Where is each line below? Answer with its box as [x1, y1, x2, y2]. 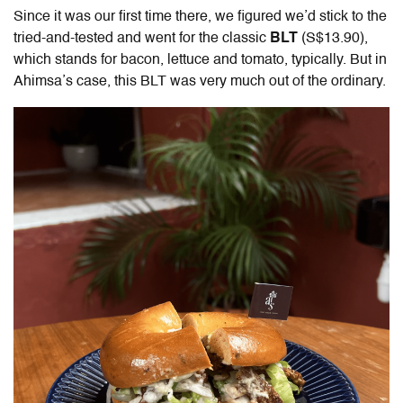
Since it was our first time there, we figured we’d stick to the [13, 9, 387, 24]
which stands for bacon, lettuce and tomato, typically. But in [13, 52, 387, 67]
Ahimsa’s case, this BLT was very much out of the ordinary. [13, 74, 386, 89]
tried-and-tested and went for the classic [13, 31, 270, 46]
